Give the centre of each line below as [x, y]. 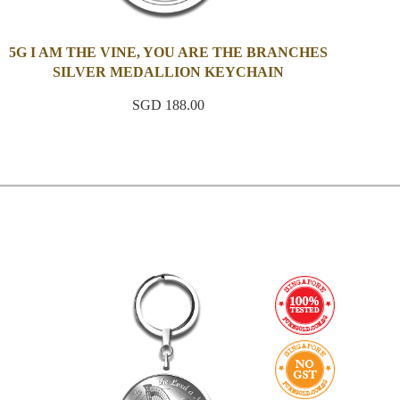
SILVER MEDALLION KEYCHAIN [168, 72]
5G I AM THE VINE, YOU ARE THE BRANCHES [168, 53]
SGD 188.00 [168, 105]
